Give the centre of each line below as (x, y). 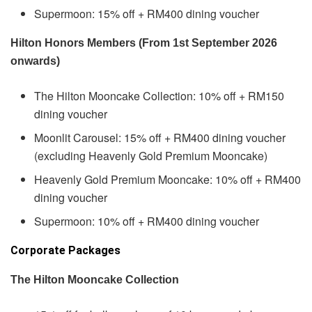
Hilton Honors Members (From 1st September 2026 (144, 42)
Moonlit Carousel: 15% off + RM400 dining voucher (160, 137)
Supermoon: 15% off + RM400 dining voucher (147, 13)
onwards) (35, 61)
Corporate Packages (65, 250)
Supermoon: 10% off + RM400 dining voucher (147, 221)
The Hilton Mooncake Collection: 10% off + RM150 (159, 95)
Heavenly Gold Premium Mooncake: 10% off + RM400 (168, 179)
